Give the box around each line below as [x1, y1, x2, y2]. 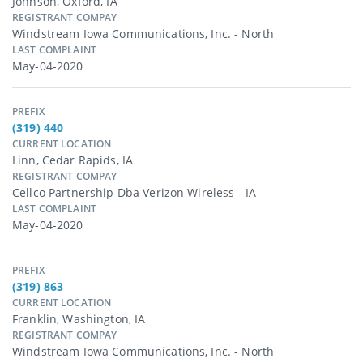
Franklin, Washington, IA [12, 311, 146, 327]
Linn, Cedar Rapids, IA [12, 152, 134, 169]
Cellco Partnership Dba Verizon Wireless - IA [12, 185, 257, 201]
